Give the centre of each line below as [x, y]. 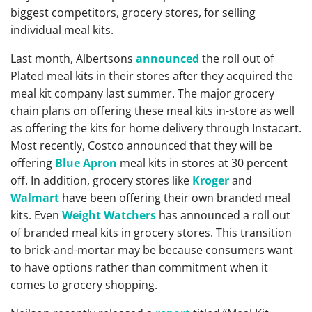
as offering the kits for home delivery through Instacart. [156, 128]
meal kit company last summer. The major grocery [142, 93]
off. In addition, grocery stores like [101, 180]
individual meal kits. [62, 30]
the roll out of [236, 58]
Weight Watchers [109, 215]
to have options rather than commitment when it [139, 267]
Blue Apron [86, 163]
